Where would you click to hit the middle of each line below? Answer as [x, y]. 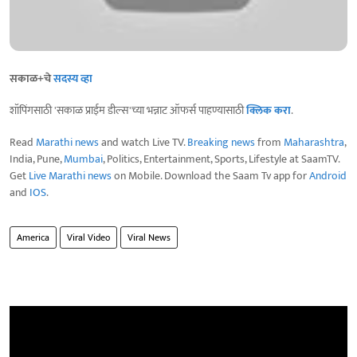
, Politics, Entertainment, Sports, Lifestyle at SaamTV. [221, 159]
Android [328, 176]
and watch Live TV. [143, 143]
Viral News [149, 238]
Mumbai [83, 159]
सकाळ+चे [31, 79]
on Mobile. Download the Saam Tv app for [210, 176]
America [33, 238]
